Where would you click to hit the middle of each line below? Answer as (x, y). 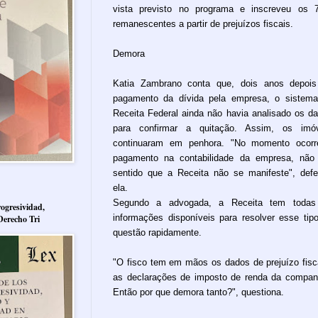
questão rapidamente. (157, 232)
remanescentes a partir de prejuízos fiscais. (203, 23)
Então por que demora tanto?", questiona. (198, 292)
